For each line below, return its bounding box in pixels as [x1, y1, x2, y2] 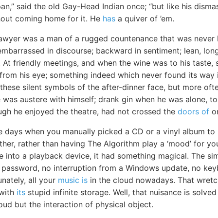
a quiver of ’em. [115, 13, 174, 23]
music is [58, 175, 88, 185]
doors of [178, 106, 209, 116]
